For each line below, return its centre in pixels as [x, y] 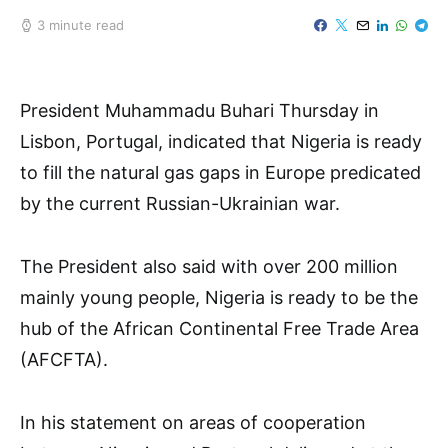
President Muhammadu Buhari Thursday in [199, 110]
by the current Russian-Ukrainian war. [180, 203]
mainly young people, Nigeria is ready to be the [219, 297]
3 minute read [80, 24]
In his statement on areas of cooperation [193, 422]
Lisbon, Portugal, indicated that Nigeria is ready [221, 141]
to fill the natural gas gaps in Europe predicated [220, 172]
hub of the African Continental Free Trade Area [219, 328]
